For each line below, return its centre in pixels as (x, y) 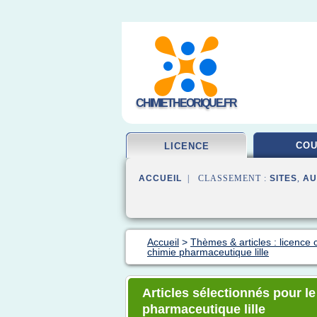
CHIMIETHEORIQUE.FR (186, 103)
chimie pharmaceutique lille (208, 252)
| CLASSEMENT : (226, 178)
